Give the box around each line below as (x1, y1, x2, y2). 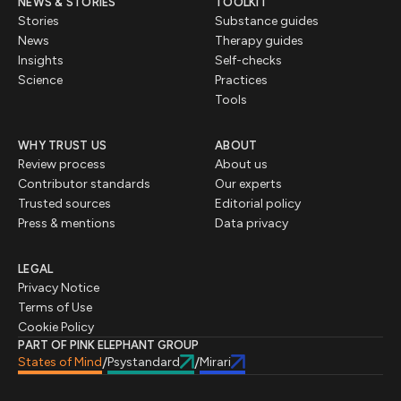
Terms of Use (18, 299, 92, 315)
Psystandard (107, 354, 180, 370)
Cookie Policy (18, 319, 94, 335)
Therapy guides (215, 32, 303, 48)
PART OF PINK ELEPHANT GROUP (18, 337, 199, 352)
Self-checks (215, 52, 282, 68)
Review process (18, 156, 106, 172)
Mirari (200, 354, 231, 370)
